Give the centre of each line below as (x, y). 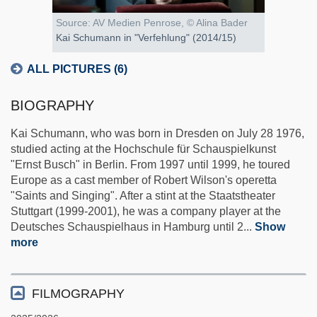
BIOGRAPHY (52, 106)
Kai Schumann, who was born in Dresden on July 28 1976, (157, 134)
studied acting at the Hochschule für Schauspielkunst (143, 149)
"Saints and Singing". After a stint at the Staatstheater (143, 196)
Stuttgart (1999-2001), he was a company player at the (146, 212)
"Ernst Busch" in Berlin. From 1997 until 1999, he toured (150, 165)
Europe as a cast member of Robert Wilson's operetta (144, 180)
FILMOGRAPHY (78, 294)
